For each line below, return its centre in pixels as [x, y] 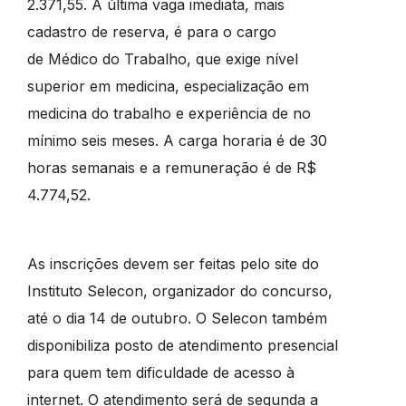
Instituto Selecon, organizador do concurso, [179, 290]
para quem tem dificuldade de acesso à [160, 372]
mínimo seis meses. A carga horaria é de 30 [177, 140]
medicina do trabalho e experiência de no [169, 113]
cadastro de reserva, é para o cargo [151, 31]
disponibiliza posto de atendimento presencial [182, 345]
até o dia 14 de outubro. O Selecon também [177, 318]
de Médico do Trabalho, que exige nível [162, 58]
